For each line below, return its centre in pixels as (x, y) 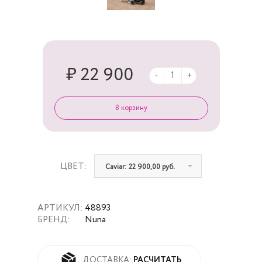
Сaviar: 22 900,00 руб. (140, 168)
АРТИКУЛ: (61, 208)
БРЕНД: (55, 220)
